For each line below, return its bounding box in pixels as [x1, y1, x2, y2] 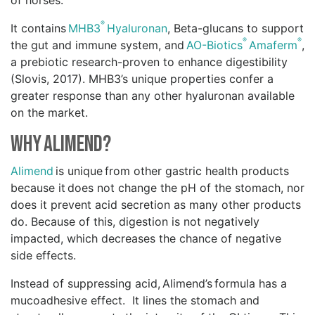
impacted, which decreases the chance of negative [11, 231, 281, 246]
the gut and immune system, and [11, 38, 186, 53]
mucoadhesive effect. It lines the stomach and [11, 293, 259, 308]
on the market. [11, 105, 94, 120]
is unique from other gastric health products [56, 164, 289, 179]
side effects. [11, 248, 84, 263]
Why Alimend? [11, 131, 126, 159]
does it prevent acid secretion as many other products [11, 198, 301, 212]
